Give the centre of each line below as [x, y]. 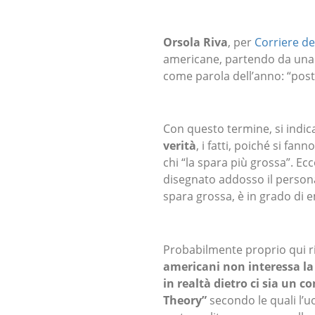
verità [180, 146]
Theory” [185, 300]
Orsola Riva [195, 43]
